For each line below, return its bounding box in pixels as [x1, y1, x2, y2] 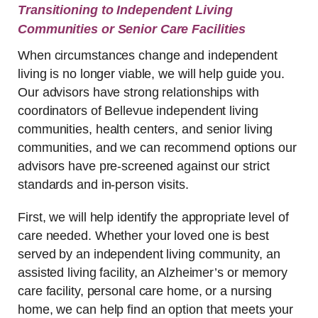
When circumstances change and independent [18, 48, 278, 62]
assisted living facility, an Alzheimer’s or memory [18, 265, 287, 280]
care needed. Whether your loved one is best [18, 228, 269, 243]
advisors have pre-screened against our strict [18, 158, 270, 173]
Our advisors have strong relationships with [18, 84, 259, 99]
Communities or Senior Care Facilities [18, 21, 246, 36]
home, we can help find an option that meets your [18, 302, 294, 317]
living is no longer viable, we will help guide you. [18, 66, 285, 81]
